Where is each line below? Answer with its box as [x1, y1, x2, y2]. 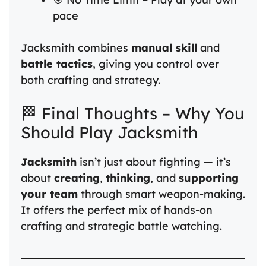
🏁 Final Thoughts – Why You [21, 103, 244, 123]
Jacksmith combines [21, 40, 131, 55]
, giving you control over [93, 56, 219, 71]
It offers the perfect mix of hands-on [21, 202, 213, 217]
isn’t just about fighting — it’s [77, 154, 231, 169]
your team [21, 186, 78, 201]
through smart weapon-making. [78, 186, 245, 201]
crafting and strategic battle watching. [21, 218, 222, 233]
